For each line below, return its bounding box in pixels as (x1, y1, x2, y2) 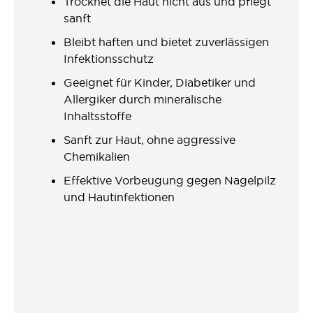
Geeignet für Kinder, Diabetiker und (64, 75, 256, 89)
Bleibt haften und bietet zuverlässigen (64, 35, 269, 49)
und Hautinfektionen (64, 190, 175, 204)
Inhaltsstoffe (64, 109, 131, 123)
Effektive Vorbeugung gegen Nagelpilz (64, 173, 276, 187)
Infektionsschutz (64, 52, 154, 66)
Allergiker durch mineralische (64, 92, 221, 106)
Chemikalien (64, 150, 130, 163)
